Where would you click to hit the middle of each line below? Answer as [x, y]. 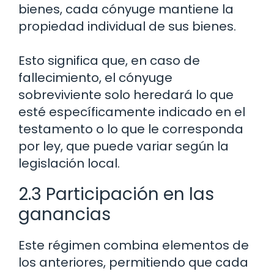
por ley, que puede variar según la [124, 146]
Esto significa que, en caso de [109, 60]
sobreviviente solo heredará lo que [126, 94]
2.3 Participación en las [116, 194]
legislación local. [69, 163]
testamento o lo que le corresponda [131, 129]
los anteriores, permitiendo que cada [133, 262]
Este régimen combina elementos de [134, 245]
